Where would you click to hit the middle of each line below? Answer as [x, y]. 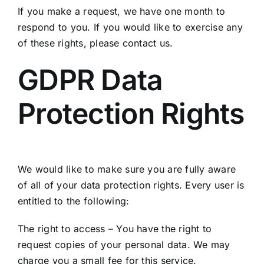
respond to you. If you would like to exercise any [130, 27]
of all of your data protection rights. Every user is [131, 185]
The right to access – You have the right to [115, 228]
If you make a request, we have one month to [121, 11]
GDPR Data [90, 80]
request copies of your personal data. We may [124, 244]
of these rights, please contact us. [95, 43]
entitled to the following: [73, 201]
